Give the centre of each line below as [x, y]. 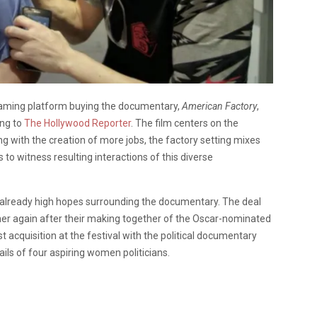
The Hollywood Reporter [77, 123]
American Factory [219, 106]
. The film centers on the [185, 123]
